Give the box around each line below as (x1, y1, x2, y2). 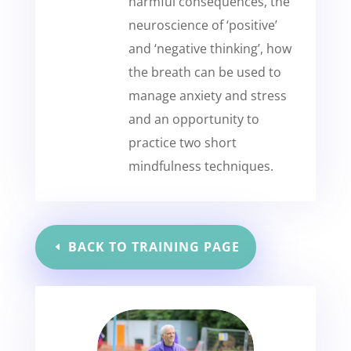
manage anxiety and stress (128, 87, 287, 104)
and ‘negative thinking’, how (128, 40, 291, 57)
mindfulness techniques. (128, 157, 273, 175)
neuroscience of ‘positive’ (128, 16, 277, 34)
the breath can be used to (128, 63, 281, 81)
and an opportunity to (128, 110, 259, 128)
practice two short (128, 134, 237, 151)
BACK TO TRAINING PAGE (67, 237, 240, 255)
